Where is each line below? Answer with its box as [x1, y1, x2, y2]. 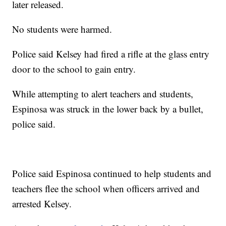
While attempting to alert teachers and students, [12, 87, 194, 100]
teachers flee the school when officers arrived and [12, 182, 200, 195]
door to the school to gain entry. [12, 63, 136, 76]
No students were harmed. [12, 23, 112, 36]
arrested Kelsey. [12, 197, 72, 210]
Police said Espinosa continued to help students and [12, 167, 212, 180]
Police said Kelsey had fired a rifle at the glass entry [12, 47, 210, 61]
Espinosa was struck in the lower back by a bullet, [12, 102, 204, 116]
